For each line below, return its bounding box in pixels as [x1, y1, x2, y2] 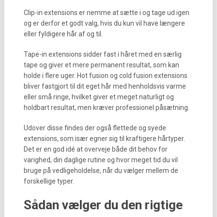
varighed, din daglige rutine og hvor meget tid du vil [23, 156, 178, 164]
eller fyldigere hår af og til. [23, 30, 103, 38]
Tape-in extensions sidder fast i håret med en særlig [23, 50, 182, 58]
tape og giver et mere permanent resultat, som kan [23, 61, 179, 69]
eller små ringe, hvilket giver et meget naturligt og [23, 93, 174, 101]
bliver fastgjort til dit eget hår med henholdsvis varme [23, 82, 186, 90]
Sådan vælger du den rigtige [23, 198, 183, 212]
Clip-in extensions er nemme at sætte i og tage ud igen [23, 9, 189, 16]
